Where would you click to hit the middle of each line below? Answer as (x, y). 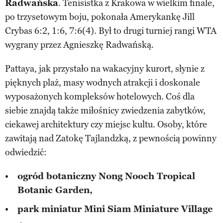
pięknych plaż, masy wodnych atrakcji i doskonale (103, 83)
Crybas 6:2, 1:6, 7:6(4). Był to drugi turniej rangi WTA (111, 31)
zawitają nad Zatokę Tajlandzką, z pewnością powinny (111, 139)
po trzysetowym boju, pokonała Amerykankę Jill (100, 17)
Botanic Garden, (55, 190)
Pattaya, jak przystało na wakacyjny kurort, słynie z (105, 69)
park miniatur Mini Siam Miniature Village (115, 209)
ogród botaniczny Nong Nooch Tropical (106, 176)
